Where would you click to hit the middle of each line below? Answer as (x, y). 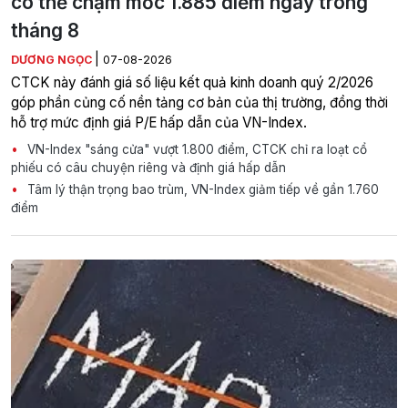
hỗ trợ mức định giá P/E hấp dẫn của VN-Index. (159, 123)
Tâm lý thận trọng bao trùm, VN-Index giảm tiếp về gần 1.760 (201, 190)
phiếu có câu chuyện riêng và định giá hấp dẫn (148, 168)
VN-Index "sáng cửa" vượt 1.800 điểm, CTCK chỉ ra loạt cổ (195, 150)
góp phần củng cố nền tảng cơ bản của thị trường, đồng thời (199, 103)
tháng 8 (45, 31)
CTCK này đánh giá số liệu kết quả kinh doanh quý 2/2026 (192, 83)
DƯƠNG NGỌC (53, 60)
